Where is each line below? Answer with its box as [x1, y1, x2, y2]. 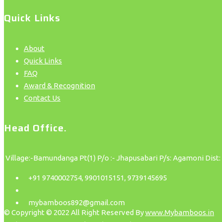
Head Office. [4, 120, 67, 136]
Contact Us [24, 93, 60, 102]
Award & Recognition [24, 81, 95, 90]
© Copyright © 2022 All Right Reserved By [4, 208, 145, 217]
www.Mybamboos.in [145, 208, 214, 217]
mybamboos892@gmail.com [24, 198, 125, 207]
